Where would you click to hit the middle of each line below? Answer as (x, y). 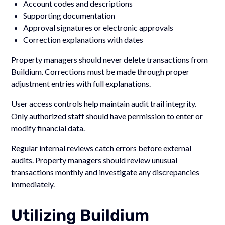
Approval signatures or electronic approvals (98, 27)
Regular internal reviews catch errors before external (101, 148)
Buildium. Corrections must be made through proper (100, 71)
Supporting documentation (69, 15)
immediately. (33, 184)
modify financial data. (48, 128)
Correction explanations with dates (83, 39)
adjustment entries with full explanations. (81, 83)
